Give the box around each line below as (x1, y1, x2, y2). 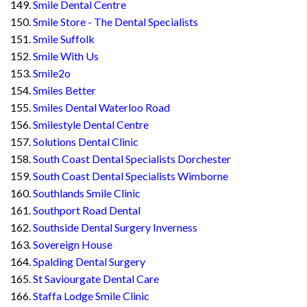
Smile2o (33, 66, 71, 80)
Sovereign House (33, 238, 112, 251)
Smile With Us (33, 49, 99, 63)
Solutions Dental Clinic (33, 135, 138, 149)
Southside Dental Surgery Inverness (33, 221, 197, 234)
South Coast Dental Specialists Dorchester (33, 152, 231, 166)
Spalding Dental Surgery (33, 255, 145, 269)
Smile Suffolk (33, 32, 95, 46)
